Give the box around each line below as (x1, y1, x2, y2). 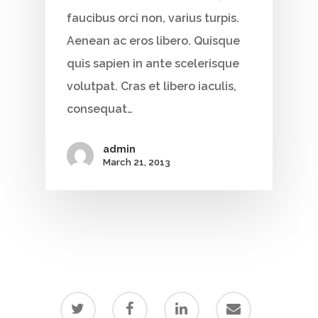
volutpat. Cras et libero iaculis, (67, 79, 236, 93)
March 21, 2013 (103, 156, 170, 168)
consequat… (67, 102, 133, 116)
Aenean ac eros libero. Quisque (67, 33, 240, 48)
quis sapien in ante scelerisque (67, 56, 239, 70)
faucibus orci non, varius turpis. (67, 11, 239, 25)
